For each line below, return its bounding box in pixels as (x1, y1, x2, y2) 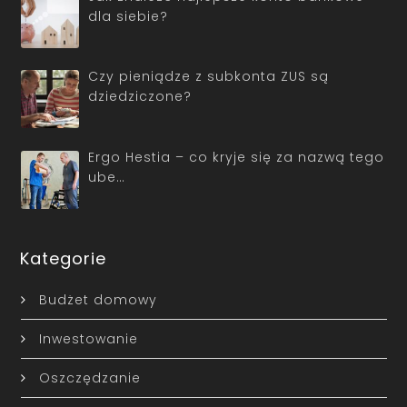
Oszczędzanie (38, 368, 141, 387)
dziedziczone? (88, 87, 192, 106)
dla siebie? (88, 6, 168, 25)
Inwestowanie (38, 329, 138, 348)
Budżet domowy (38, 290, 157, 309)
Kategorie (20, 246, 107, 270)
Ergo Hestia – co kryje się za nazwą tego (88, 147, 384, 166)
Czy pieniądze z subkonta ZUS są (88, 67, 329, 86)
